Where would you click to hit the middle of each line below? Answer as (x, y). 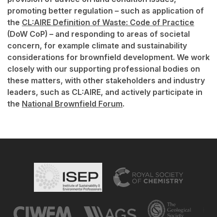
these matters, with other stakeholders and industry (106, 81)
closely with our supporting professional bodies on (104, 69)
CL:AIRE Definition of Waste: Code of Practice (108, 23)
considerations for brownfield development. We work (108, 57)
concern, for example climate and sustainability (97, 46)
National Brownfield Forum (72, 104)
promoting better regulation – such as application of (106, 11)
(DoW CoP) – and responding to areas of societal (99, 34)
